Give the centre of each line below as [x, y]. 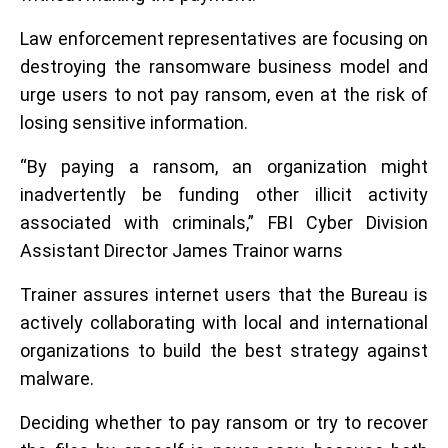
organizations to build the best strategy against [224, 350]
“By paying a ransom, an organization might [224, 166]
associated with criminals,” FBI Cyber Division [224, 222]
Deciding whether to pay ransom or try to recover [224, 422]
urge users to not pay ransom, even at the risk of [224, 94]
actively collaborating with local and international [224, 322]
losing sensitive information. [134, 122]
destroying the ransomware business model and [224, 66]
